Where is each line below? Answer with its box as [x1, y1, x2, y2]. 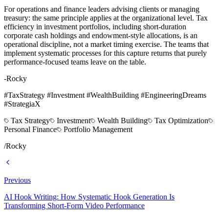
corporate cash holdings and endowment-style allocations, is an [4, 31, 197, 40]
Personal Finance [4, 125, 57, 134]
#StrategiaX [4, 100, 41, 109]
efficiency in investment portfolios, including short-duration [4, 22, 186, 31]
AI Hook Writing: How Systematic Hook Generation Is [4, 193, 175, 201]
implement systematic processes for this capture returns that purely [4, 49, 207, 58]
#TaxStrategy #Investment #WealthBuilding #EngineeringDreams [4, 91, 206, 100]
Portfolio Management [64, 125, 132, 134]
